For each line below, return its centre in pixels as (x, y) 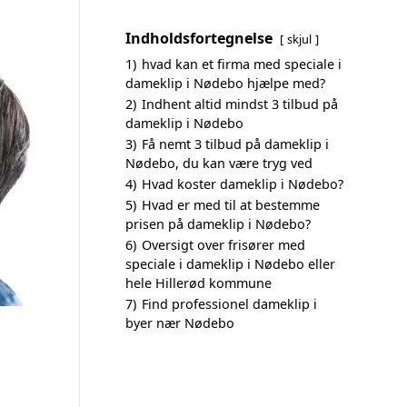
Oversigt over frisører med (223, 245)
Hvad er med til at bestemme (231, 205)
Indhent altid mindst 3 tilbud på (240, 104)
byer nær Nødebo (180, 323)
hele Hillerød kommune (199, 283)
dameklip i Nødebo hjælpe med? (225, 83)
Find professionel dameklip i (229, 304)
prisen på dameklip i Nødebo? (218, 224)
